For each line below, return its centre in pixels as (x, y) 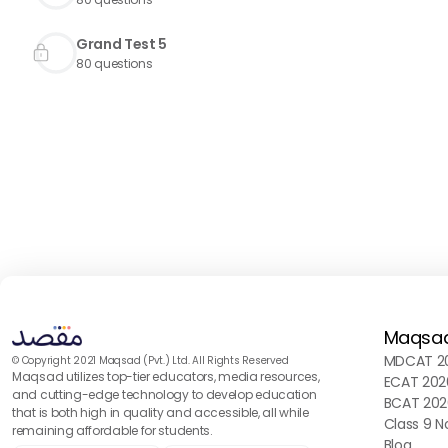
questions (122, 63)
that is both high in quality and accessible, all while (160, 412)
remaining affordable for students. (112, 430)
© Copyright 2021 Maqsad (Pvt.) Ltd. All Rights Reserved (150, 360)
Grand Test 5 (121, 44)
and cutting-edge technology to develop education (164, 394)
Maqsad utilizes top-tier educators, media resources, (166, 376)
